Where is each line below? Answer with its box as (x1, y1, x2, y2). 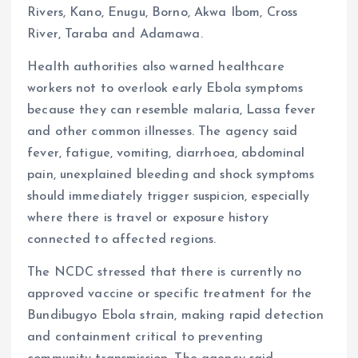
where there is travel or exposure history (27, 212, 268, 225)
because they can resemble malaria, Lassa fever (27, 104, 316, 117)
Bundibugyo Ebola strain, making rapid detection (27, 309, 324, 323)
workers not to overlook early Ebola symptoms (27, 82, 304, 96)
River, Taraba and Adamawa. (27, 27, 203, 41)
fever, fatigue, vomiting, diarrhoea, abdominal (27, 147, 305, 161)
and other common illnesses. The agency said (27, 125, 298, 139)
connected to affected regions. (27, 233, 217, 247)
